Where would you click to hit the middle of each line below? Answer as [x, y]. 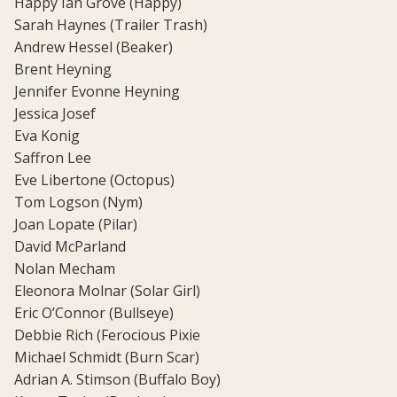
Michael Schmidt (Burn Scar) [107, 358]
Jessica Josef [55, 114]
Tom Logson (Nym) [78, 202]
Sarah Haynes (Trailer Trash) [111, 25]
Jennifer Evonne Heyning [97, 92]
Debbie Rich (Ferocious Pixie [107, 335]
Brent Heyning [63, 70]
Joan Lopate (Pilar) [76, 225]
